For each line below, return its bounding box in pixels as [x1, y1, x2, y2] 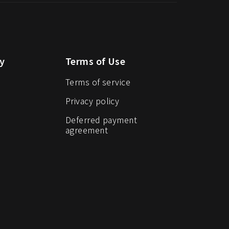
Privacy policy [65, 95, 120, 107]
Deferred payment [65, 113, 138, 126]
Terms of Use [65, 54, 126, 68]
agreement [65, 124, 108, 136]
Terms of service [65, 76, 131, 88]
